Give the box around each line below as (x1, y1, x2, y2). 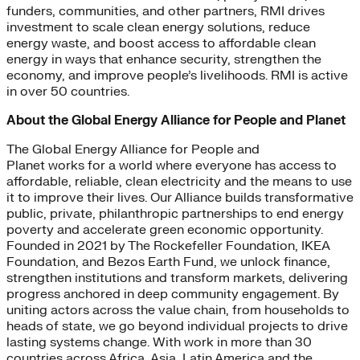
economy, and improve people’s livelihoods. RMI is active (6, 67, 348, 84)
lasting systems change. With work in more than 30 (6, 334, 312, 351)
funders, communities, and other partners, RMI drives (6, 3, 325, 20)
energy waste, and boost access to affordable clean (6, 35, 316, 52)
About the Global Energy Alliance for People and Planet (6, 112, 346, 129)
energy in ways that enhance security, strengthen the (6, 51, 321, 68)
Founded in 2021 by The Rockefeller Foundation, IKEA (6, 238, 329, 255)
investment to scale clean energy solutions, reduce (6, 19, 310, 36)
